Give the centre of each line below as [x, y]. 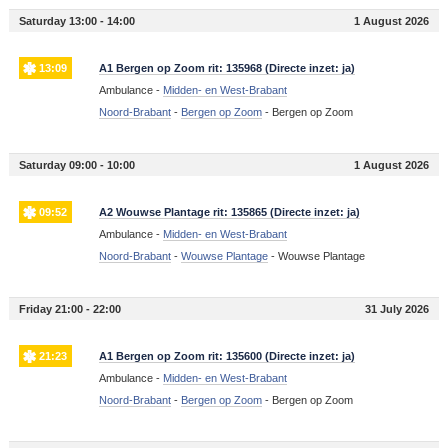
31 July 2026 [397, 309]
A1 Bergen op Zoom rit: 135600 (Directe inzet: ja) [226, 356]
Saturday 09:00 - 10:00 [76, 165]
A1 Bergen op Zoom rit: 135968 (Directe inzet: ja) [226, 68]
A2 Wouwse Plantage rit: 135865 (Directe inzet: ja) [229, 212]
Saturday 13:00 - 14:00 [76, 21]
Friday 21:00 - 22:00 [69, 309]
